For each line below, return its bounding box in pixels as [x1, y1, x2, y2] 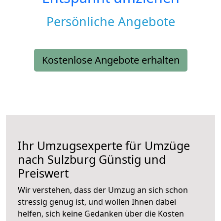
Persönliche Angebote [46, 13, 175, 30]
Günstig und [96, 151, 166, 168]
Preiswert [18, 165, 69, 182]
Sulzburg [47, 151, 96, 168]
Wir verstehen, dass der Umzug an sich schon [18, 184, 188, 196]
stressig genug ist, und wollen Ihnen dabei [18, 196, 176, 208]
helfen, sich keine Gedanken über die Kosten [18, 208, 184, 220]
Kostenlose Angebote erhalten [41, 53, 180, 67]
